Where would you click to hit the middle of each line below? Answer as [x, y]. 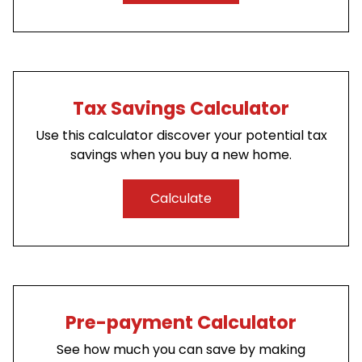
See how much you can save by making [181, 349]
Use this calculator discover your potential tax [181, 135]
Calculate [181, 199]
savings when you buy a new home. [181, 154]
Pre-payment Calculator [181, 322]
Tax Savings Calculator [181, 108]
